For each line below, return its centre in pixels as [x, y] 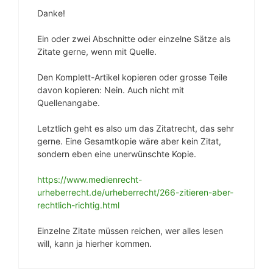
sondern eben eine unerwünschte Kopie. [117, 154]
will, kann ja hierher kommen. [94, 243]
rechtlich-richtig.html [78, 205]
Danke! [51, 13]
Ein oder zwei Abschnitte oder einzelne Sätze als [134, 38]
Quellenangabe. [69, 102]
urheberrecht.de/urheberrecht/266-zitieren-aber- [135, 192]
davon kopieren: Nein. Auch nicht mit [111, 90]
